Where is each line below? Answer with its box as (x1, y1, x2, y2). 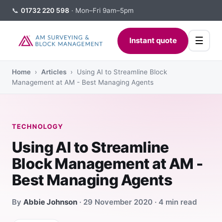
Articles (41, 68, 66, 76)
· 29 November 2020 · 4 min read (77, 197, 197, 207)
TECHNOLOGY (12, 122, 63, 130)
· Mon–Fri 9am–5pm (69, 6, 134, 14)
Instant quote (129, 36, 177, 45)
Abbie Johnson (23, 197, 77, 207)
